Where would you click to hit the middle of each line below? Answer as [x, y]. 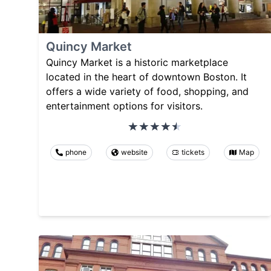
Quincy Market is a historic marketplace [137, 63]
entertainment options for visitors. [124, 106]
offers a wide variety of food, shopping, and [147, 92]
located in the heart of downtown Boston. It [146, 77]
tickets [193, 152]
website [134, 152]
